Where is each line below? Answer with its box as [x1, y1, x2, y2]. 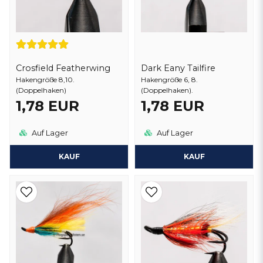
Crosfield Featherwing [16, 63, 110, 74]
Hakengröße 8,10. [16, 75, 75, 85]
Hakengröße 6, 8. [141, 75, 198, 85]
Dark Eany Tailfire [141, 63, 215, 74]
